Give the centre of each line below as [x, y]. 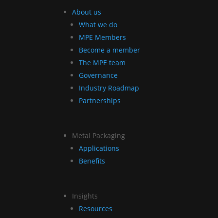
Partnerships [100, 100]
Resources [96, 208]
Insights [85, 196]
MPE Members [103, 37]
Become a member [110, 50]
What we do [98, 24]
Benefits [92, 161]
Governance [99, 75]
